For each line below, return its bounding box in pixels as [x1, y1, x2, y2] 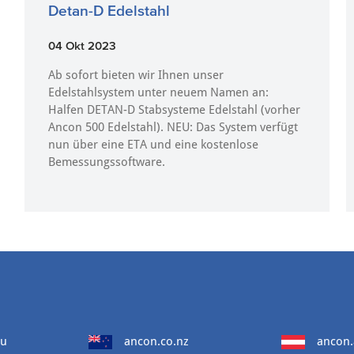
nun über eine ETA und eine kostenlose [47, 137, 258, 152]
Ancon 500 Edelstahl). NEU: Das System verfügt [47, 120, 298, 134]
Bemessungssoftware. [47, 155, 165, 169]
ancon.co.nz [124, 334, 189, 348]
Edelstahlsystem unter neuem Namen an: [47, 85, 269, 100]
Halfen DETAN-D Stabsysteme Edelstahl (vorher [47, 103, 300, 117]
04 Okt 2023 [47, 39, 116, 52]
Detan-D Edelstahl [47, 2, 170, 19]
